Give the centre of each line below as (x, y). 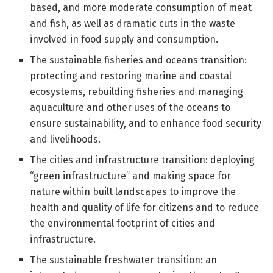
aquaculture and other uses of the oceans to (130, 108)
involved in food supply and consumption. (124, 40)
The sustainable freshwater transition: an (124, 260)
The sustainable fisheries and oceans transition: (139, 60)
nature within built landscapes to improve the (133, 192)
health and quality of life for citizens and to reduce (145, 208)
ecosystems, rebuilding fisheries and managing (137, 92)
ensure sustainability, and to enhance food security (146, 124)
